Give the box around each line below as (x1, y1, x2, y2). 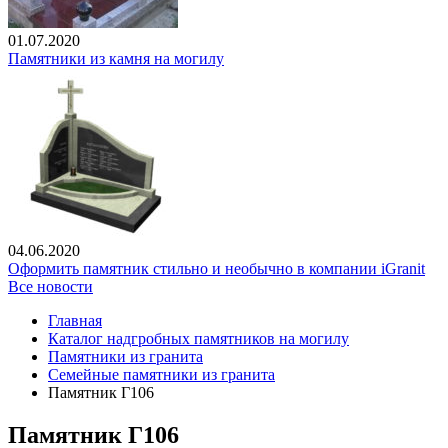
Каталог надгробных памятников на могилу (48, 330, 349, 348)
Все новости (8, 278, 93, 296)
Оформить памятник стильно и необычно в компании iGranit (8, 260, 425, 278)
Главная (48, 312, 102, 330)
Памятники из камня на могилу (8, 50, 224, 68)
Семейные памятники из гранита (48, 366, 275, 384)
